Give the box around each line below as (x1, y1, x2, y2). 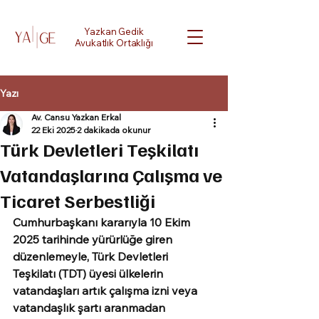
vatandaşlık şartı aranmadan (13, 300, 168, 315)
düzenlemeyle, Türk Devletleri (13, 249, 171, 263)
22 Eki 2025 (31, 125, 75, 135)
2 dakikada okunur (77, 125, 151, 135)
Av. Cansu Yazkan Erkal (31, 112, 121, 122)
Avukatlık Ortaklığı (75, 37, 153, 48)
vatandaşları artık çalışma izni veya (13, 283, 200, 298)
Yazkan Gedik (84, 26, 144, 37)
